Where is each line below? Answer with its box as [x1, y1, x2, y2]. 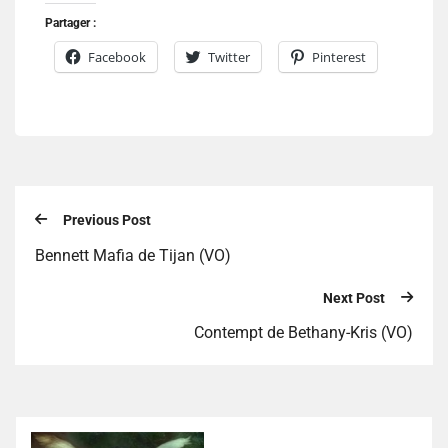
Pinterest [312, 48, 366, 67]
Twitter [208, 48, 250, 67]
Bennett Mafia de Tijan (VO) [35, 245, 231, 265]
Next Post [323, 289, 385, 306]
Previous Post [63, 212, 151, 229]
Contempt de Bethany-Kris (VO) [194, 323, 413, 343]
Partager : [45, 16, 96, 31]
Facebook [88, 48, 146, 67]
